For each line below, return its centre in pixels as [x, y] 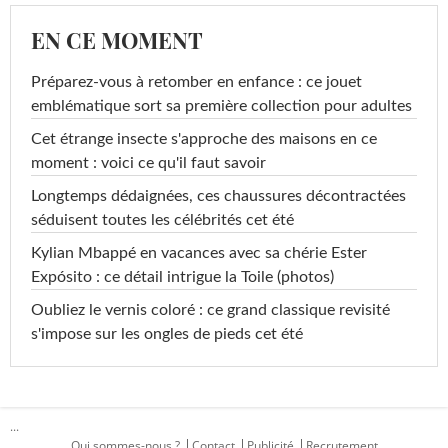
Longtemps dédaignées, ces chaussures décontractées [218, 195]
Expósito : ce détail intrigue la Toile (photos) [182, 276]
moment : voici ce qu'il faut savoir [148, 162]
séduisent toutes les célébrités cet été [162, 219]
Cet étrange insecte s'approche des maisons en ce [204, 138]
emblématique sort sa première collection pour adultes [221, 105]
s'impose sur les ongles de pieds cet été [167, 333]
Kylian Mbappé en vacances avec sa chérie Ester [199, 252]
